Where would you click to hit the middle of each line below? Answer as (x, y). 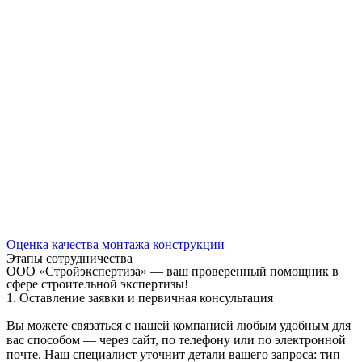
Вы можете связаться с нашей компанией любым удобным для (179, 325)
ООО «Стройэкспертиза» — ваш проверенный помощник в (173, 271)
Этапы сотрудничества (69, 258)
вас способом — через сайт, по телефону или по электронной (176, 340)
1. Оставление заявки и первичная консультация (140, 298)
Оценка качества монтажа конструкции (116, 244)
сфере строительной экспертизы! (97, 284)
